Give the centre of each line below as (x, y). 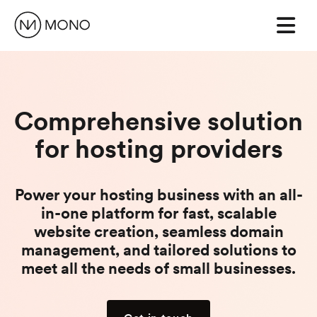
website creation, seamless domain (158, 231)
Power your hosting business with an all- (158, 195)
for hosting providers (158, 149)
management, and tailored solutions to (158, 250)
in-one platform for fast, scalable (158, 213)
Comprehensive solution (158, 121)
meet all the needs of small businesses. (158, 268)
